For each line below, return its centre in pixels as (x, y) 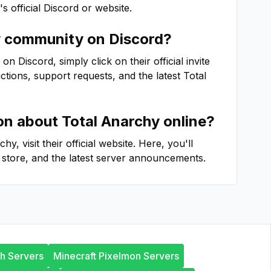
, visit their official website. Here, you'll (105, 143)
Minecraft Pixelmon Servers (116, 256)
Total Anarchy (111, 121)
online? (187, 121)
